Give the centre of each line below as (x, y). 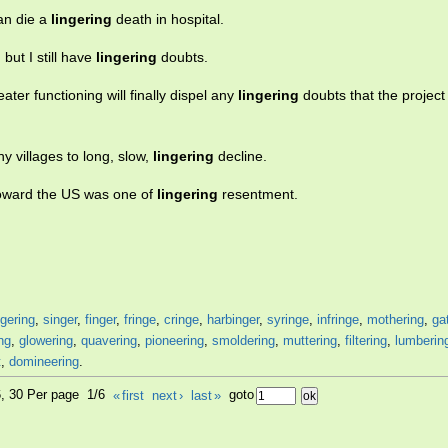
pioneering (174, 341)
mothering (395, 320)
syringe (288, 320)
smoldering (243, 341)
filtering (366, 341)
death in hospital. (168, 19)
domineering (44, 362)
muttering (310, 341)
